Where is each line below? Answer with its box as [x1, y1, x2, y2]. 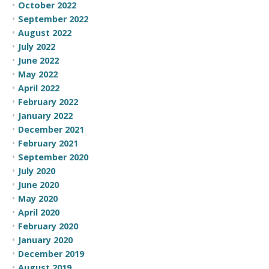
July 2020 [18, 165, 55, 177]
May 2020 [18, 192, 58, 204]
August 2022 [18, 26, 71, 38]
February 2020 [18, 220, 78, 232]
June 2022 [18, 54, 59, 66]
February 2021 [18, 137, 78, 149]
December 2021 [18, 123, 84, 135]
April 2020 [18, 206, 59, 218]
